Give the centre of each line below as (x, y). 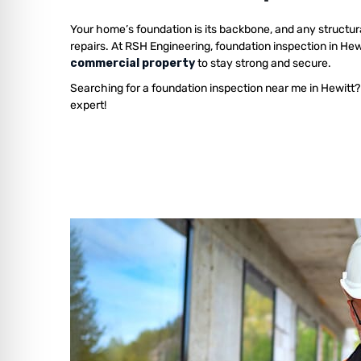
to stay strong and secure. (263, 63)
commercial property (133, 63)
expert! (88, 105)
